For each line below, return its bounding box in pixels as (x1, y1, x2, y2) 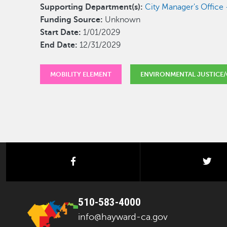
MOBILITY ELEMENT (50, 70, 112, 78)
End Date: (40, 41, 78, 50)
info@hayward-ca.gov (78, 211, 168, 222)
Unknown (103, 15, 141, 24)
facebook (75, 156, 115, 167)
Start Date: (40, 28, 82, 37)
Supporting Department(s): (40, 3, 145, 12)
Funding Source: (40, 15, 103, 24)
